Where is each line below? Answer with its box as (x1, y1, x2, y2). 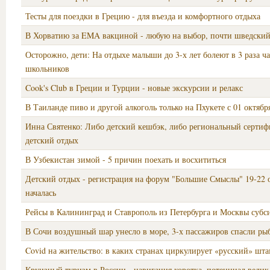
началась (25, 187, 56, 198)
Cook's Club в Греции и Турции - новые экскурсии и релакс (25, 82, 243, 93)
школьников (25, 63, 69, 74)
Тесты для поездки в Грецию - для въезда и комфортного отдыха (25, 10, 260, 22)
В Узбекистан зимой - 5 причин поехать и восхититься (25, 154, 226, 165)
